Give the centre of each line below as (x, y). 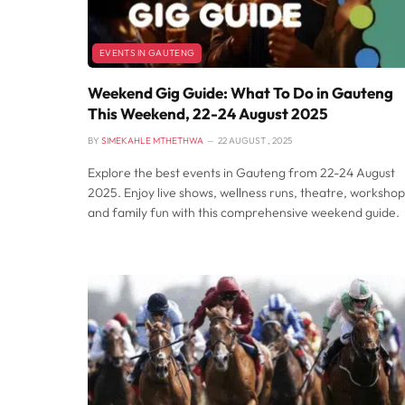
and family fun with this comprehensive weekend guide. (244, 213)
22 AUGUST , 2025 (255, 141)
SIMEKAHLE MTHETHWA (152, 141)
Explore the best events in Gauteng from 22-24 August (241, 173)
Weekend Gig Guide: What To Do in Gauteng (240, 93)
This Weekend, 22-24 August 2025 (208, 114)
